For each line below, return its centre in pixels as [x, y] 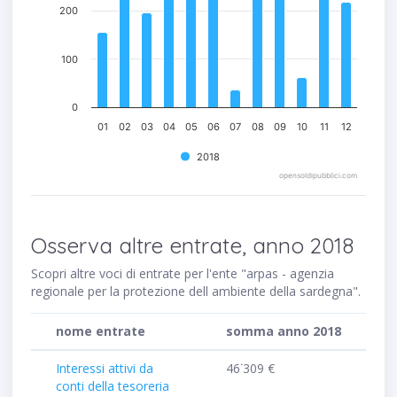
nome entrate [101, 331]
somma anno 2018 [284, 331]
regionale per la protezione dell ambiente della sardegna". [196, 292]
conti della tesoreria [113, 386]
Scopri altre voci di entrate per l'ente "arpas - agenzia [183, 274]
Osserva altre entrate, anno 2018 [192, 246]
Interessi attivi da [105, 369]
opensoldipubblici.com [318, 176]
